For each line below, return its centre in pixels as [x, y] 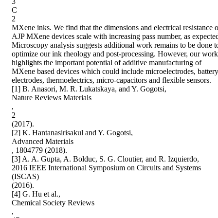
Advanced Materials [43, 142]
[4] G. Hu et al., [36, 194]
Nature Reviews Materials [52, 98]
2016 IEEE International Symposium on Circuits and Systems [106, 168]
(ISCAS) [25, 177]
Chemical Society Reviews [53, 203]
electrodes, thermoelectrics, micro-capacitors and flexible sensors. [111, 80]
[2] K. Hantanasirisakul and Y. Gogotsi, [72, 133]
